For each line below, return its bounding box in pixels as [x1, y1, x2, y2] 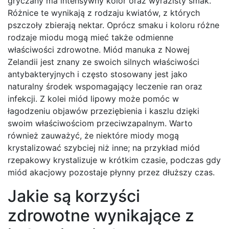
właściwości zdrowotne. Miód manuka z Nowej [8, 44, 190, 55]
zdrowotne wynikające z [8, 205, 194, 226]
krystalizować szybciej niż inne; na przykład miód [8, 143, 200, 153]
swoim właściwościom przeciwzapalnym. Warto [8, 118, 193, 129]
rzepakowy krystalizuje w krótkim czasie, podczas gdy [8, 155, 221, 166]
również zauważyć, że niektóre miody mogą [8, 130, 179, 141]
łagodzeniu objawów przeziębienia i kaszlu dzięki [8, 106, 199, 117]
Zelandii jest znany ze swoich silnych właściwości [8, 57, 199, 67]
